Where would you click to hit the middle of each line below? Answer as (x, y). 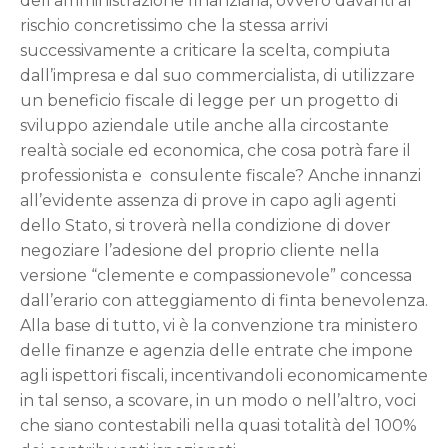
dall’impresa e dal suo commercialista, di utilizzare (217, 75)
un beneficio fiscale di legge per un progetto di (209, 100)
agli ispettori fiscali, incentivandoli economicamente (224, 375)
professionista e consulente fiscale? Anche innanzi (220, 175)
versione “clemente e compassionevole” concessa (216, 275)
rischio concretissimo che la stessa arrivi (174, 25)
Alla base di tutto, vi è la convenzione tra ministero (219, 325)
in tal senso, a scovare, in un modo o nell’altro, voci (218, 400)
